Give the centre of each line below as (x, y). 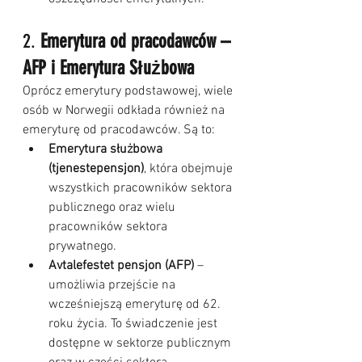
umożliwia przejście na (114, 285)
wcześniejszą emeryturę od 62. (136, 305)
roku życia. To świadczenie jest (135, 324)
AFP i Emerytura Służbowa (108, 68)
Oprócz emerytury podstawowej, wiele (129, 91)
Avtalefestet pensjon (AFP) (121, 266)
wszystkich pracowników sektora (142, 188)
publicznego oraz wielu (114, 208)
